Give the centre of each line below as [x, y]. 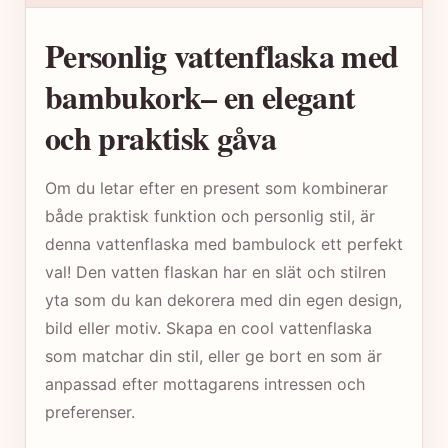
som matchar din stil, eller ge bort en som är [213, 355]
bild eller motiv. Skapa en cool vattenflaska [208, 327]
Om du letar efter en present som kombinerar [216, 187]
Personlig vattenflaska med [222, 55]
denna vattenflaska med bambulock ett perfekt [224, 243]
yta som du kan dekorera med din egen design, [223, 299]
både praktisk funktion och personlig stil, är [210, 215]
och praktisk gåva [161, 137]
